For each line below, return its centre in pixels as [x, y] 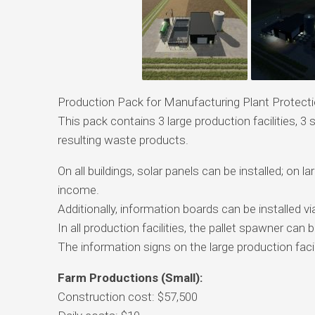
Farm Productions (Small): [130, 277]
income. [78, 189]
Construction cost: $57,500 [127, 296]
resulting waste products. [123, 140]
